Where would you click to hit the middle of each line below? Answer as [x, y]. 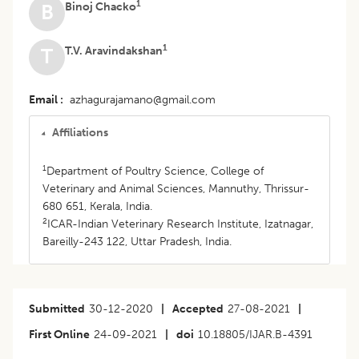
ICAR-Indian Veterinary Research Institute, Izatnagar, [180, 224]
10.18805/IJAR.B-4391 [255, 334]
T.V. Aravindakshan [114, 50]
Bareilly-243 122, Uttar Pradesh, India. [137, 241]
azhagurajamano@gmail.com [143, 99]
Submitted [57, 309]
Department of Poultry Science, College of [155, 171]
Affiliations [80, 132]
